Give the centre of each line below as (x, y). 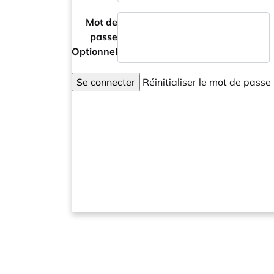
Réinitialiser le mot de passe (206, 82)
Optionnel (94, 51)
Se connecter (106, 82)
